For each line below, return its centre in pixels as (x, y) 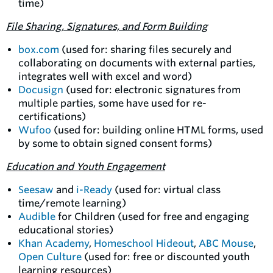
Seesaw (36, 190)
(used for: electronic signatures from (152, 90)
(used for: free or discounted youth (166, 257)
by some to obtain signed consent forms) (116, 144)
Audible (37, 217)
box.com (39, 50)
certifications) (52, 117)
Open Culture (50, 257)
